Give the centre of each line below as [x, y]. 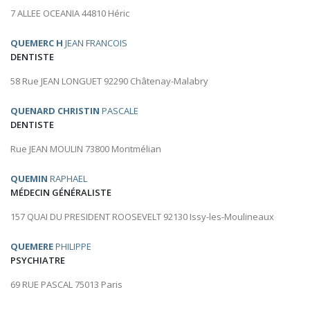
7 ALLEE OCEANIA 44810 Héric [70, 13]
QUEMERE [32, 247]
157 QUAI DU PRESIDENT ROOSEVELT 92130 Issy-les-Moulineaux [142, 217]
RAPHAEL [67, 179]
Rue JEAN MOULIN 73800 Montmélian [86, 149]
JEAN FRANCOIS [95, 43]
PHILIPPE [72, 247]
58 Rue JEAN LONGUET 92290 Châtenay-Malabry [109, 81]
